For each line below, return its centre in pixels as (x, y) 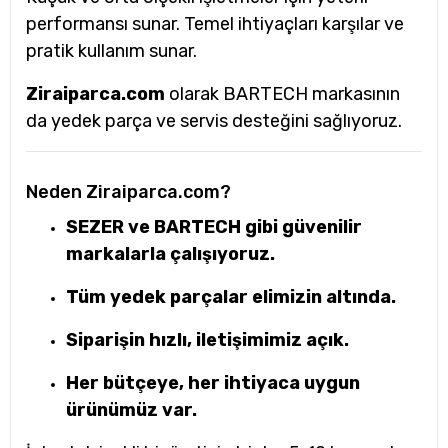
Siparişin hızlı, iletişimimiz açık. (207, 340)
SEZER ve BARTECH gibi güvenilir (214, 227)
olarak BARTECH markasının (282, 94)
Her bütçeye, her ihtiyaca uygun (213, 383)
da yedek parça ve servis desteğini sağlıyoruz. (214, 121)
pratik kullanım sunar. (111, 51)
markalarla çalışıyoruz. (170, 254)
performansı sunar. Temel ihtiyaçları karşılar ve (215, 24)
